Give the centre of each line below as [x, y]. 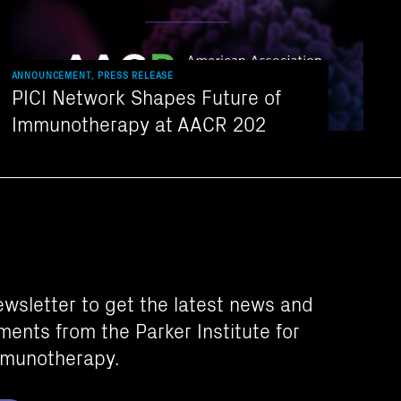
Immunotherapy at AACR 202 [138, 123]
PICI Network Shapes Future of [146, 96]
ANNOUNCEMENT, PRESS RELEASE [93, 75]
